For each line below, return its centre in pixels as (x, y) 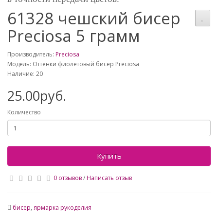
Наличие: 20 (25, 74)
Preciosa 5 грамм (74, 36)
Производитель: (31, 54)
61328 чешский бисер (94, 18)
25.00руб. (37, 96)
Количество (24, 112)
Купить (109, 156)
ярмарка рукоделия (63, 208)
